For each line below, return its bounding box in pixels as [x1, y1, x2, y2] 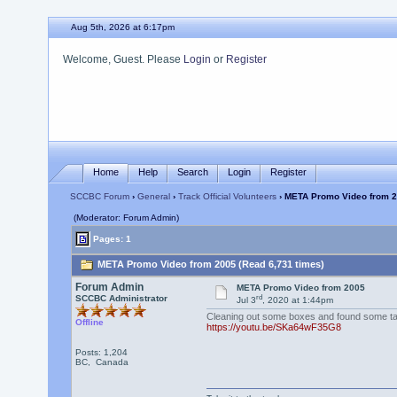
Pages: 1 [90, 233, 131, 244]
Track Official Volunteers [177, 191, 276, 201]
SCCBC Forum [69, 191, 129, 201]
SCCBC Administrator [74, 293, 167, 303]
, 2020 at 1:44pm [262, 295, 334, 306]
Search [176, 166, 208, 177]
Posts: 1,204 [74, 347, 128, 357]
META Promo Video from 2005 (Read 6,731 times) [94, 259, 324, 270]
